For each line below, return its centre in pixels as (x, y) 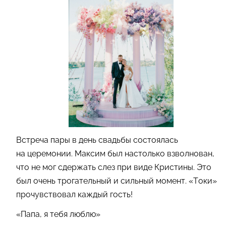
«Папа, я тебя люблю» (58, 214)
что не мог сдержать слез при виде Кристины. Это (114, 167)
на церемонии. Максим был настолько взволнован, (115, 153)
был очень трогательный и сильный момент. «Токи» (117, 181)
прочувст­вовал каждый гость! (74, 194)
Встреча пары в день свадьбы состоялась (97, 140)
